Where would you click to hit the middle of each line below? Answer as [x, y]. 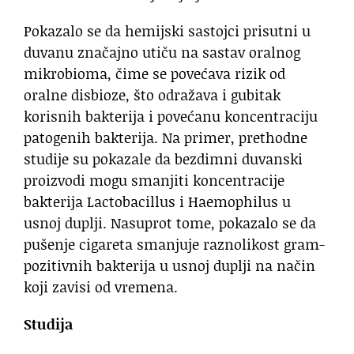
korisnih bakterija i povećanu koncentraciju [171, 117]
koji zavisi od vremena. [101, 287]
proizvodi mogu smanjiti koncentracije [154, 181]
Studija [48, 324]
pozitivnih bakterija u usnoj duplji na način [169, 266]
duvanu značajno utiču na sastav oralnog [162, 53]
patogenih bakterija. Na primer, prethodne [166, 138]
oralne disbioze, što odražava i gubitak [152, 95]
